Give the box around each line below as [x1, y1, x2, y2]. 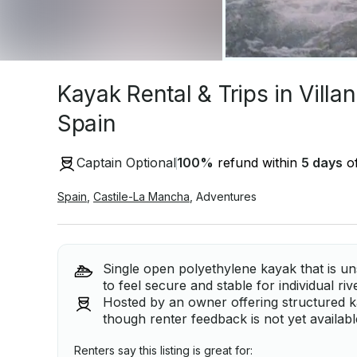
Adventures [196, 189, 257, 203]
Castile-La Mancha [93, 189, 190, 203]
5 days [301, 155, 343, 171]
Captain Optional [76, 155, 176, 171]
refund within [214, 155, 301, 171]
